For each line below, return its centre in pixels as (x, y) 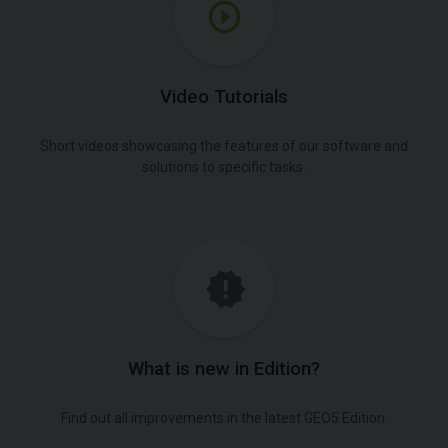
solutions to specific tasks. (224, 167)
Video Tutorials (224, 97)
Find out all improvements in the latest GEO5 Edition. (224, 418)
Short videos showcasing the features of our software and (224, 146)
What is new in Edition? (224, 369)
